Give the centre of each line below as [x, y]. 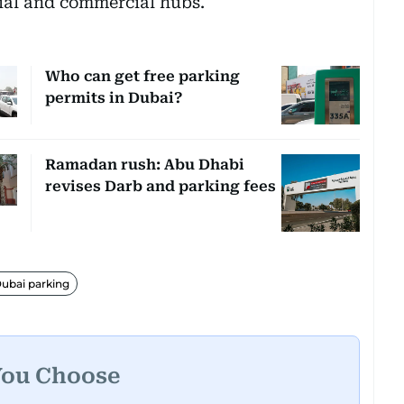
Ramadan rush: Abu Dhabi [144, 164]
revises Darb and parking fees [160, 186]
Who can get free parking [142, 76]
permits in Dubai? [113, 97]
